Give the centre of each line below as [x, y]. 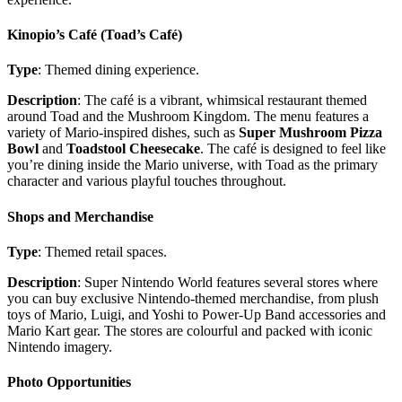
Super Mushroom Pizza [310, 133]
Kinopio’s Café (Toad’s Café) [95, 35]
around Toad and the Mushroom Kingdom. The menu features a [188, 117]
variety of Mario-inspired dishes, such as [123, 133]
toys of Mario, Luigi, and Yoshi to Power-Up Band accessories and [197, 314]
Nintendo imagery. [60, 346]
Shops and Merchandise [80, 216]
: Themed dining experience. [118, 70]
